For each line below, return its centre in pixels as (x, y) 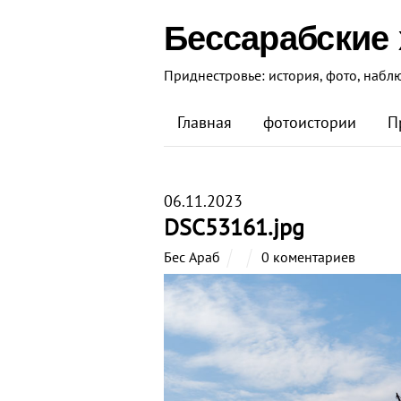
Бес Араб (192, 256)
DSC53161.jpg (234, 226)
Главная (205, 122)
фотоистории (310, 122)
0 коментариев (308, 256)
